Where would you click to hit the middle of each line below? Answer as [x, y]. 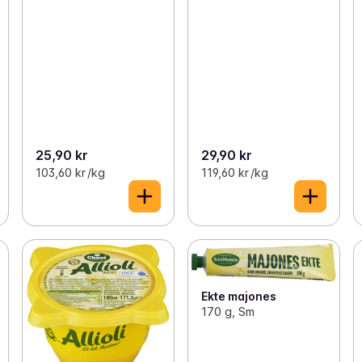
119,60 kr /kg [234, 173]
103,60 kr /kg [70, 173]
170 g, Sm [227, 311]
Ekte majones [238, 296]
